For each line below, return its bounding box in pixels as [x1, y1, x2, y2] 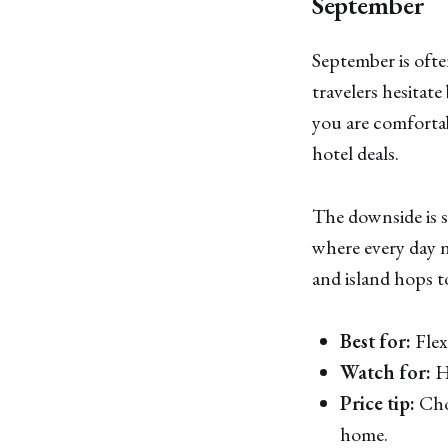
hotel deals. [312, 140, 399, 167]
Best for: [340, 327, 411, 354]
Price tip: [340, 389, 415, 416]
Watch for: [340, 358, 431, 385]
